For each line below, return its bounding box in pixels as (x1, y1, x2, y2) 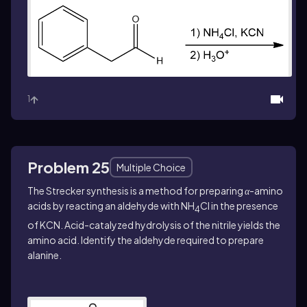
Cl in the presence (200, 199, 278, 212)
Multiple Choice (116, 161, 186, 174)
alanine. (27, 249, 62, 262)
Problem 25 (27, 158, 110, 177)
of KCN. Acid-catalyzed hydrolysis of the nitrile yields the (27, 219, 280, 232)
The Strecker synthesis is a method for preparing (27, 184, 245, 197)
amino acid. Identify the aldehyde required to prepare (27, 234, 264, 247)
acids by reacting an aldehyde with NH (27, 199, 195, 212)
